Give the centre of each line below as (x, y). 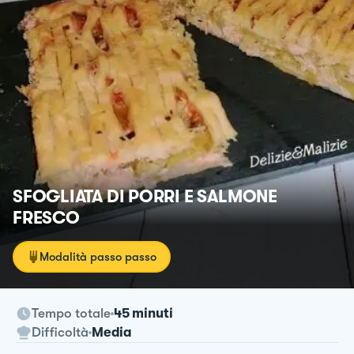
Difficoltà (60, 332)
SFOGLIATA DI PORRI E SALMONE (145, 196)
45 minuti (143, 313)
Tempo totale (71, 313)
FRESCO (46, 217)
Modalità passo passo (98, 256)
